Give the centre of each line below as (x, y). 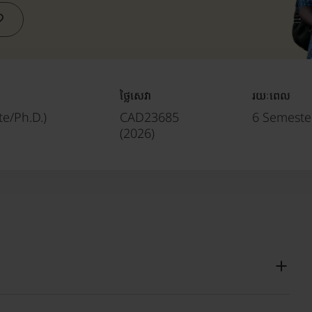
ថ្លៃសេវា (135, 95)
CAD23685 (149, 117)
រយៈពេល (271, 95)
